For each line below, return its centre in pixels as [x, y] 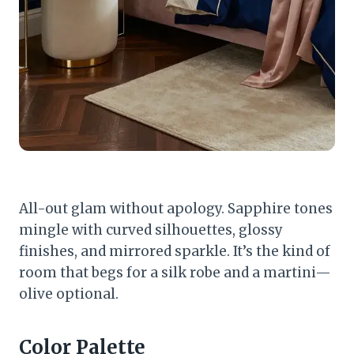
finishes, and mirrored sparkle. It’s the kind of [175, 251]
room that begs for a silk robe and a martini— [175, 272]
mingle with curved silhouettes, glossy [151, 230]
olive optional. [69, 294]
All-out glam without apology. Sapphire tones [176, 208]
